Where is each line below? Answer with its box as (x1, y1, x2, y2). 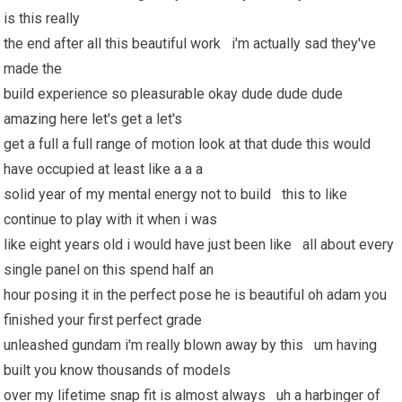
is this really (4, 10, 84, 27)
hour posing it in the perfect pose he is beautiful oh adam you (4, 286, 388, 303)
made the (4, 60, 66, 77)
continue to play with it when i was (4, 211, 222, 228)
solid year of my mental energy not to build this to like (4, 186, 348, 203)
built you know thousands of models (4, 362, 235, 379)
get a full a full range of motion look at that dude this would (4, 135, 371, 153)
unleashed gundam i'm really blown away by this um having (4, 336, 378, 354)
